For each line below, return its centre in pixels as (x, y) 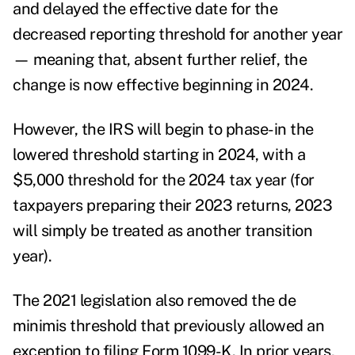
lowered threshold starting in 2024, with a (159, 155)
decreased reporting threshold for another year (177, 34)
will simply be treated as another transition (162, 231)
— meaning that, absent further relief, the (160, 60)
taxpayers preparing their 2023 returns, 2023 (172, 206)
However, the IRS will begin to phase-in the (163, 130)
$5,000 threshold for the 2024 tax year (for (164, 180)
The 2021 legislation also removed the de (154, 301)
